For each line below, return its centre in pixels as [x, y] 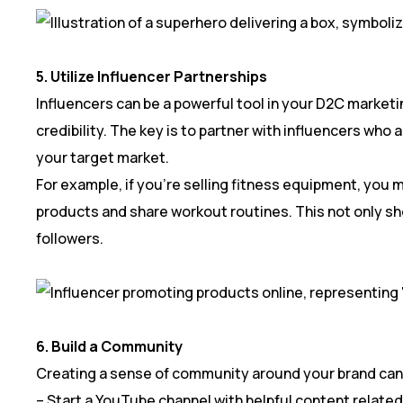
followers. [70, 238]
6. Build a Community [109, 346]
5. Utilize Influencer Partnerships [152, 76]
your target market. [103, 157]
